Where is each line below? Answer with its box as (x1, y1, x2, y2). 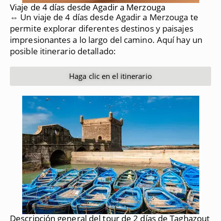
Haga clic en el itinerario (69, 71, 152, 81)
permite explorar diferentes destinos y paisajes (10, 22, 193, 34)
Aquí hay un (156, 34, 202, 45)
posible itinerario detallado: (10, 45, 116, 57)
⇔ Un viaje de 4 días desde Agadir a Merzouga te (10, 11, 198, 23)
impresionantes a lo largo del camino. (10, 34, 155, 45)
